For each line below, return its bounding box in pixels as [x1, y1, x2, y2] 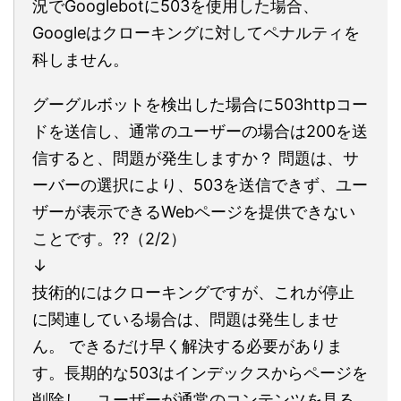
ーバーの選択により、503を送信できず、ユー [32, 175, 368, 194]
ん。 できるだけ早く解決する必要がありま [32, 337, 343, 355]
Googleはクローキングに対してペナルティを [32, 23, 360, 42]
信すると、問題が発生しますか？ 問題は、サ [32, 149, 359, 167]
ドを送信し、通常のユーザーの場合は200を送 [32, 122, 368, 141]
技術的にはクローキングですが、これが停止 [32, 283, 354, 302]
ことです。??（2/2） [32, 229, 186, 248]
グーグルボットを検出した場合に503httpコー [32, 95, 368, 114]
